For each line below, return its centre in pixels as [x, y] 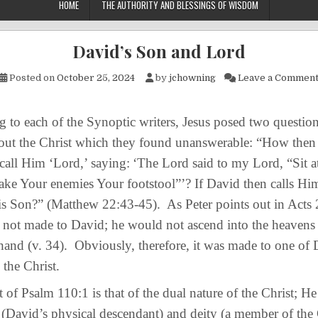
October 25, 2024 [96, 78]
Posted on [32, 78]
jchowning [192, 78]
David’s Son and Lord [159, 51]
